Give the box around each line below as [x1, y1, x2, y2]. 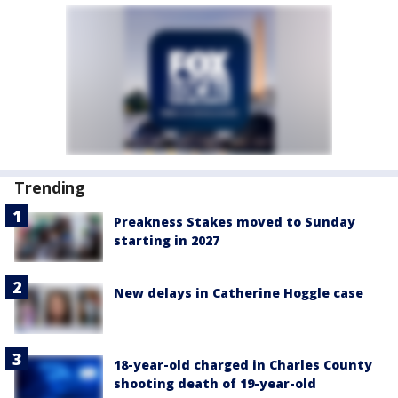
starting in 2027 [114, 232, 219, 250]
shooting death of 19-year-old [114, 374, 316, 392]
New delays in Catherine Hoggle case [114, 284, 363, 302]
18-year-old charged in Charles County [114, 355, 372, 373]
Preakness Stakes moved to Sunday [114, 213, 355, 231]
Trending [14, 177, 86, 199]
